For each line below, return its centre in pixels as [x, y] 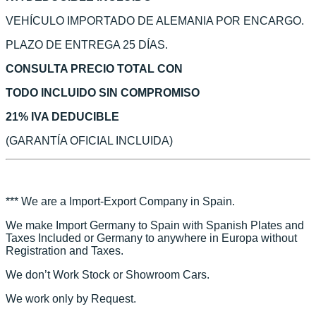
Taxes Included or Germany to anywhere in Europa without [151, 238]
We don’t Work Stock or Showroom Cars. [108, 274]
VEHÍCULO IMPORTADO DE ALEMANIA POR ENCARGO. [155, 20]
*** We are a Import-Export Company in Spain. [120, 201]
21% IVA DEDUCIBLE [62, 116]
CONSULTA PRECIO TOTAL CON [94, 68]
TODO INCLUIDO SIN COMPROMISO [103, 92]
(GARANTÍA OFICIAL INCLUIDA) [89, 140]
